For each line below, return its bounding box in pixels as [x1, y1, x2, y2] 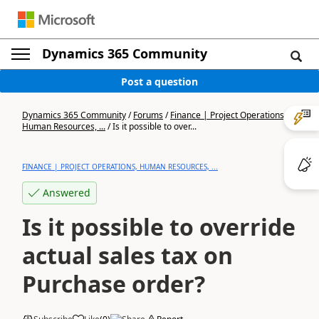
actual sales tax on [22, 240, 233, 271]
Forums [133, 109, 163, 121]
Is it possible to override [22, 211, 296, 242]
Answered [43, 186, 90, 199]
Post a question [121, 74, 198, 88]
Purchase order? [22, 268, 205, 299]
